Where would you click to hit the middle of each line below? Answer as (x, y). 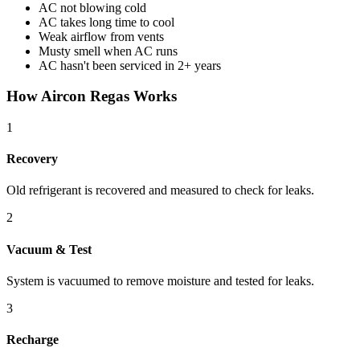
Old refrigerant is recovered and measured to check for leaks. (160, 190)
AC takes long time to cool (106, 22)
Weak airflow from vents (101, 36)
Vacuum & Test (49, 249)
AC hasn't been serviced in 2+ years (130, 65)
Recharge (33, 340)
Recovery (32, 159)
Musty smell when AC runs (108, 51)
